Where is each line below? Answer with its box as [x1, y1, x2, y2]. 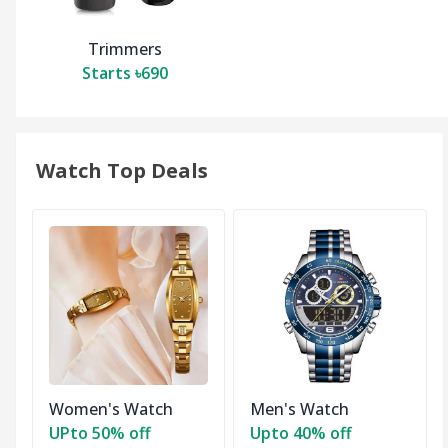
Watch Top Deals [36, 156, 208, 184]
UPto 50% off [49, 422, 151, 445]
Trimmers [88, 37, 162, 60]
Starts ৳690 [82, 61, 168, 84]
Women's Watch [49, 398, 173, 421]
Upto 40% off [250, 422, 353, 445]
